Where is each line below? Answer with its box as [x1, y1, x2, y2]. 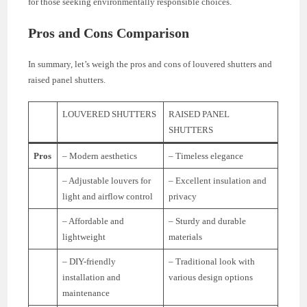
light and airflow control [62, 191, 153, 201]
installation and [62, 271, 121, 282]
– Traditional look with [168, 256, 255, 267]
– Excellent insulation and [168, 175, 267, 186]
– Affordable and [62, 215, 124, 226]
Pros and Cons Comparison [28, 25, 190, 40]
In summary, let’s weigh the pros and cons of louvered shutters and [28, 58, 273, 69]
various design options [168, 271, 253, 282]
